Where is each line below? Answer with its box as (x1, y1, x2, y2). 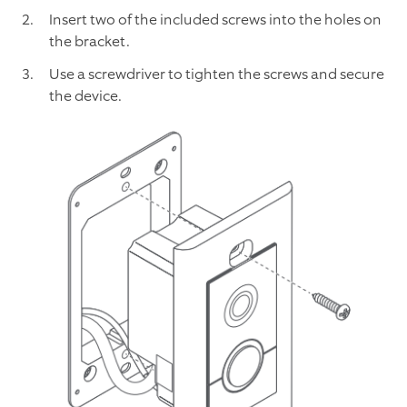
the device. (49, 86, 122, 106)
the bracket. (49, 32, 130, 52)
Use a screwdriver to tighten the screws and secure (49, 65, 384, 84)
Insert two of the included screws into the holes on (49, 10, 382, 30)
